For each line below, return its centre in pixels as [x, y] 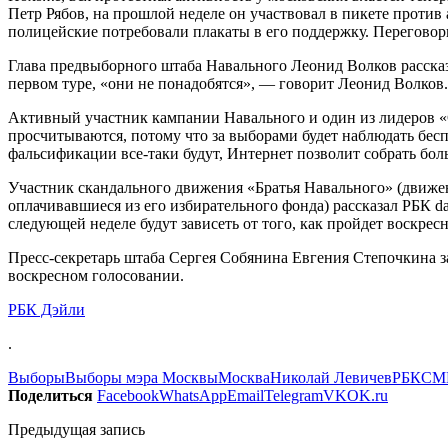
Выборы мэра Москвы [141, 377]
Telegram [293, 395]
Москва [244, 377]
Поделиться [50, 395]
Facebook [128, 395]
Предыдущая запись [76, 429]
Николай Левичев [331, 377]
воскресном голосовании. [96, 275]
